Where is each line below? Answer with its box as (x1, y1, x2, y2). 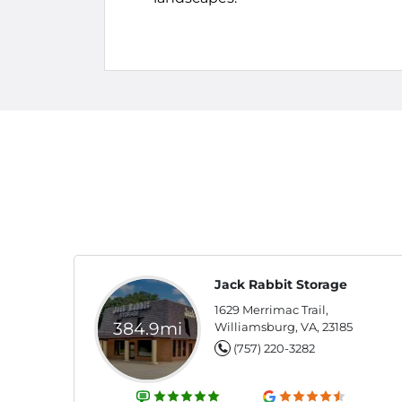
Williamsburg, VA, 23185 (214, 319, 353, 334)
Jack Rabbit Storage (214, 276, 347, 293)
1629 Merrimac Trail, (214, 302, 328, 317)
